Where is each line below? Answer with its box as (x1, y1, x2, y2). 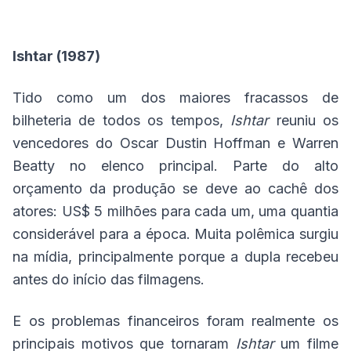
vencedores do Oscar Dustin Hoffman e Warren (13, 135, 338, 152)
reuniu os (269, 112, 339, 129)
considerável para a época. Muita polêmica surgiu (13, 226, 338, 243)
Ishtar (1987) (13, 48, 100, 65)
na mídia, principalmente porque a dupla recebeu (13, 248, 338, 266)
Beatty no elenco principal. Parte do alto (13, 157, 338, 175)
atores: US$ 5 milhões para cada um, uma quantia (13, 203, 338, 220)
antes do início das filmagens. (13, 271, 204, 288)
